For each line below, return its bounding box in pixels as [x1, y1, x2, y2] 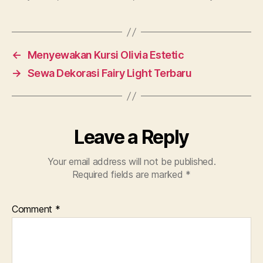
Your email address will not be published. [47, 156, 216, 168]
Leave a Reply [74, 126, 189, 149]
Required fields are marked [72, 168, 186, 181]
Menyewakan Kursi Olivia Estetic [27, 49, 184, 62]
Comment [12, 203, 55, 215]
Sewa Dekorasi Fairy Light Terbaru [27, 67, 192, 80]
